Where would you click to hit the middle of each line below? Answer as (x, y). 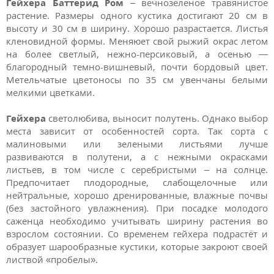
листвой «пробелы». (52, 259)
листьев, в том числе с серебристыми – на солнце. (137, 169)
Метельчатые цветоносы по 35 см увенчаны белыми (137, 80)
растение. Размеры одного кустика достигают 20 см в (137, 15)
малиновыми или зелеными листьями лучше (137, 143)
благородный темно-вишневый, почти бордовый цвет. (137, 67)
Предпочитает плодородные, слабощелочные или (137, 182)
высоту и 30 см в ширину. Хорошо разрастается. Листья (137, 28)
